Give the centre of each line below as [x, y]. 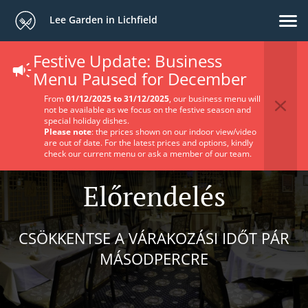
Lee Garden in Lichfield [102, 19]
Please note [68, 132]
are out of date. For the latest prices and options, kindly [148, 143]
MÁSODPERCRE [154, 258]
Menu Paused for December [140, 79]
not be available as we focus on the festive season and [147, 110]
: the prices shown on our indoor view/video [174, 132]
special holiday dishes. [87, 121]
